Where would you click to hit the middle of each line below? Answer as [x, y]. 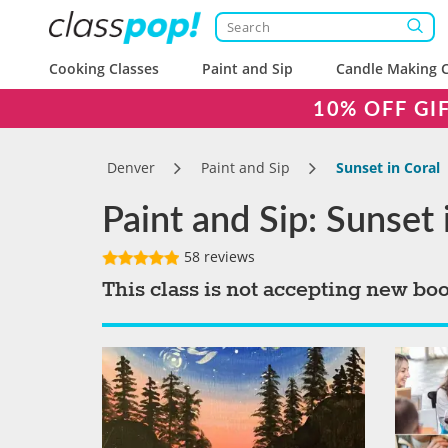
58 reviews [217, 256]
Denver [131, 167]
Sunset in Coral [388, 167]
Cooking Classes [104, 68]
